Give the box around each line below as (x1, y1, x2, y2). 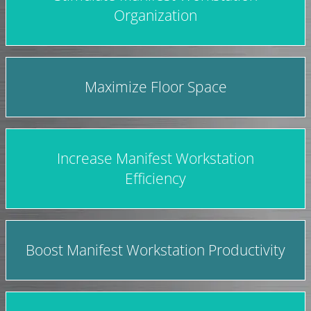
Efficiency (125, 168, 186, 188)
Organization (114, 5, 197, 25)
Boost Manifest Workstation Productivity (26, 239, 285, 260)
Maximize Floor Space (84, 76, 227, 96)
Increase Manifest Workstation (57, 148, 254, 168)
